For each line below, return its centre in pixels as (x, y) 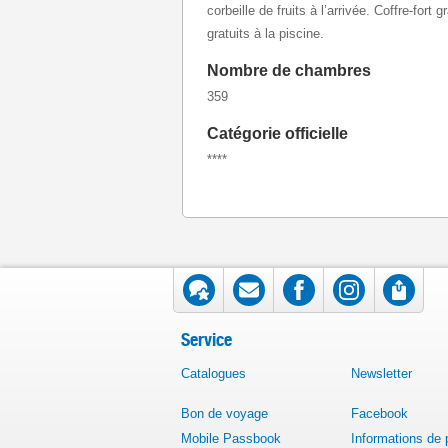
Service (206, 339)
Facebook (379, 413)
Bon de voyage (224, 413)
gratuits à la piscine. (265, 33)
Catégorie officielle (277, 133)
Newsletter (381, 373)
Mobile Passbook (231, 438)
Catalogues (213, 373)
